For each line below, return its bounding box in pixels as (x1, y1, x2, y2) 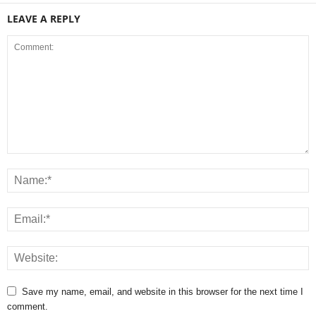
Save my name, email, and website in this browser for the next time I (22, 286, 303, 298)
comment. (7, 301, 48, 312)
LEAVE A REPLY (7, 12, 80, 26)
